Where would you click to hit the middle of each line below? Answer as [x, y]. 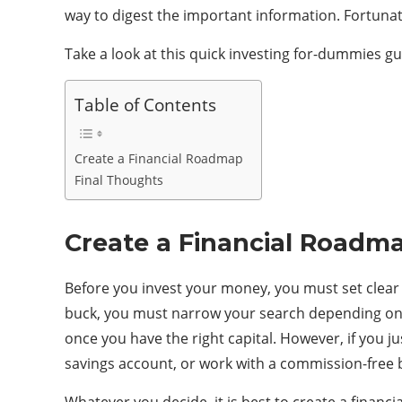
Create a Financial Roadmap [159, 158]
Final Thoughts [119, 180]
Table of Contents [145, 105]
